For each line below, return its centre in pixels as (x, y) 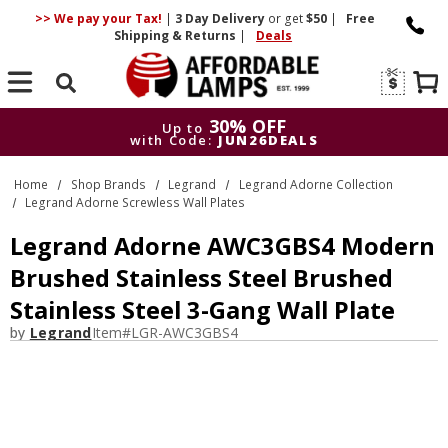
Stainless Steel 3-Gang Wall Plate (202, 310)
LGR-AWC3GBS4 (184, 332)
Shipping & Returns (177, 35)
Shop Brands (108, 184)
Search (66, 109)
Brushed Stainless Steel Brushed (201, 278)
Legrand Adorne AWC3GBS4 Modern (222, 246)
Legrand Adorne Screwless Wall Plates (135, 202)
